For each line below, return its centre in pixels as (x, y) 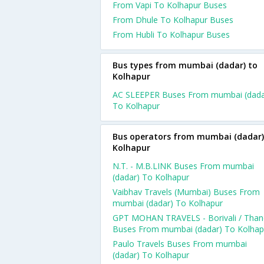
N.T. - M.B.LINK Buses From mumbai (183, 166)
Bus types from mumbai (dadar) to (185, 65)
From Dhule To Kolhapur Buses (173, 20)
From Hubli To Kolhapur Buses (171, 34)
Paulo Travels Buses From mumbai (180, 244)
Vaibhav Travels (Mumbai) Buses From (186, 192)
